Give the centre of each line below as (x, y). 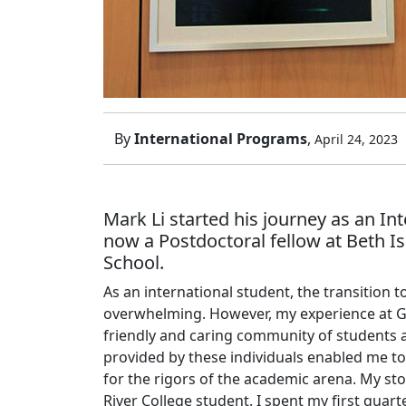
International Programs (221, 139)
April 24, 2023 (356, 139)
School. (136, 262)
